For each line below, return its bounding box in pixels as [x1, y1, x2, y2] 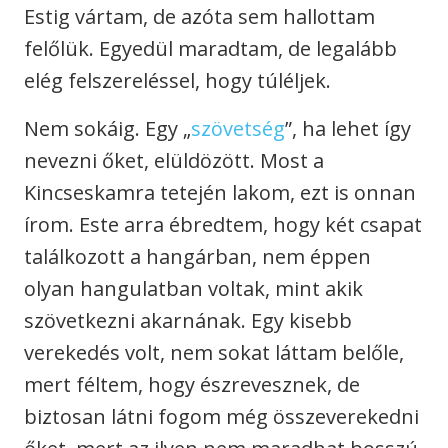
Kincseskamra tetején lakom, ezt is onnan [24, 179, 416, 207]
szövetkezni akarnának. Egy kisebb [24, 307, 352, 335]
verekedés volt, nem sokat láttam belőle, [24, 339, 404, 367]
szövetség [191, 115, 285, 143]
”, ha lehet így [285, 115, 411, 143]
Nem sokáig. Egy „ [24, 115, 191, 143]
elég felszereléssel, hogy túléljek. [24, 67, 331, 95]
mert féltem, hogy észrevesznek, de [24, 371, 360, 399]
